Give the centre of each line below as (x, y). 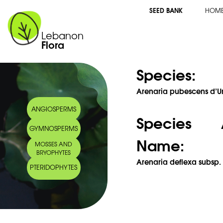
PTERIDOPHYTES (54, 167)
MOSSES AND (54, 144)
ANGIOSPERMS (54, 109)
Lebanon (63, 35)
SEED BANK (166, 10)
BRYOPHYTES (54, 152)
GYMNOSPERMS (54, 128)
